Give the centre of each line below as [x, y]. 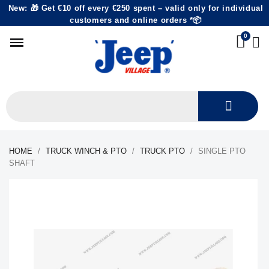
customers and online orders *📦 [135, 20]
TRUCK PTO [162, 151]
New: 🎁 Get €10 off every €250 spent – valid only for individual [136, 8]
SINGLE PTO [222, 151]
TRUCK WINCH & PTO [86, 151]
